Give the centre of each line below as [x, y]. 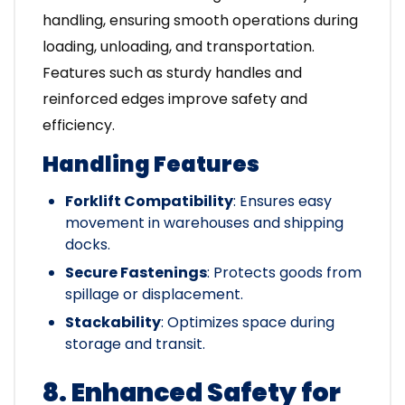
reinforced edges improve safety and [175, 99]
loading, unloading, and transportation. [179, 47]
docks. [88, 245]
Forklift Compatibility [149, 202]
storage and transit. [135, 344]
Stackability [113, 323]
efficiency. [79, 126]
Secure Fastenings [136, 273]
